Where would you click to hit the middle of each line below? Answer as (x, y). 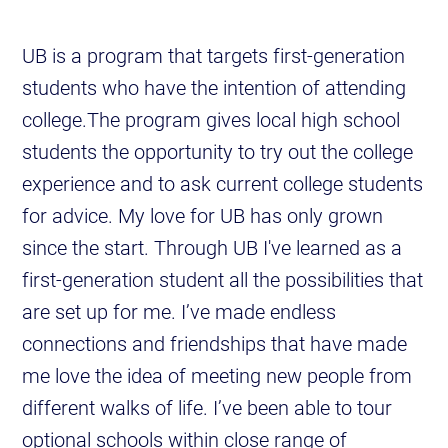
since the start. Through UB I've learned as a (212, 247)
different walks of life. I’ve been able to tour (207, 407)
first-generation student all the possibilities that (223, 279)
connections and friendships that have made (215, 343)
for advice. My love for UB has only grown (203, 215)
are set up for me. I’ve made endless (179, 311)
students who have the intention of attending (214, 87)
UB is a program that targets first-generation (214, 55)
